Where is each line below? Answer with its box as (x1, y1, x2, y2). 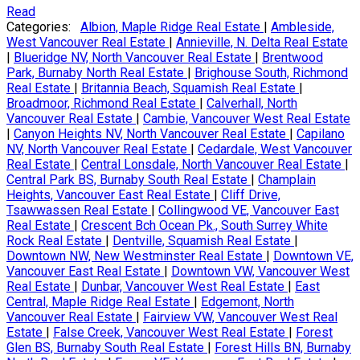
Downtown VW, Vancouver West (171, 264, 350, 280)
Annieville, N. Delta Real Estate (176, 35, 348, 51)
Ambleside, (271, 19, 334, 35)
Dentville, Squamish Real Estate (112, 233, 294, 249)
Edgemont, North (201, 294, 294, 310)
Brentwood (262, 50, 323, 66)
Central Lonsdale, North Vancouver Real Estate (81, 157, 345, 173)
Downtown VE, (273, 248, 354, 264)
